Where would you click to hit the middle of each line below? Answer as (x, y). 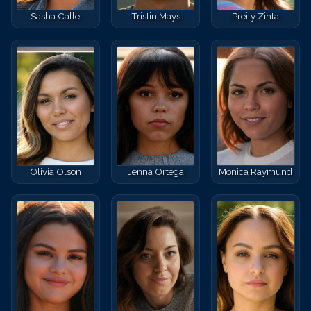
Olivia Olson (55, 171)
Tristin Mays (155, 16)
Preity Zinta (256, 16)
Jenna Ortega (155, 171)
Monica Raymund (256, 171)
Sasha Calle (56, 16)
